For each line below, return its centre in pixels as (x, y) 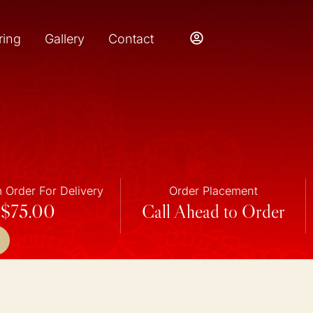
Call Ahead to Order (213, 212)
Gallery (64, 38)
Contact (131, 38)
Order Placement (213, 191)
